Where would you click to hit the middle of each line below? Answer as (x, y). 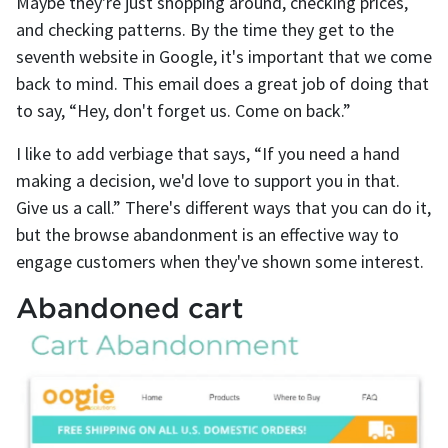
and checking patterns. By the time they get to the (205, 29)
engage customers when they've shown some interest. (220, 261)
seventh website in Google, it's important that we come (224, 56)
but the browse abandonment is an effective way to (207, 234)
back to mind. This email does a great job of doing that (222, 83)
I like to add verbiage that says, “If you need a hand (208, 153)
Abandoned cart (129, 307)
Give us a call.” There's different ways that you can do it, (223, 207)
